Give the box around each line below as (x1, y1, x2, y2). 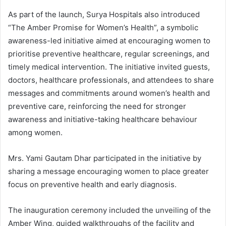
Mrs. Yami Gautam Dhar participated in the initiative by (8, 153, 201, 163)
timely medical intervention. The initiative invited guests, (8, 62, 210, 72)
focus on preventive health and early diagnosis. (8, 179, 177, 189)
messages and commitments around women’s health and (8, 88, 210, 98)
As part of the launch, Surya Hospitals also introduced (8, 9, 200, 19)
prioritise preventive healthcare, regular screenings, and (8, 48, 209, 59)
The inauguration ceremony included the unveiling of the (8, 205, 211, 215)
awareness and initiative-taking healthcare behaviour (8, 114, 197, 124)
